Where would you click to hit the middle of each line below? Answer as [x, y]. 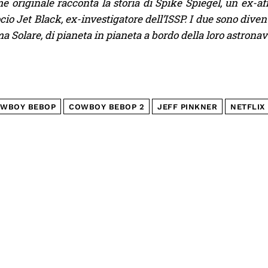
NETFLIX [248, 107]
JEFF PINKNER [187, 107]
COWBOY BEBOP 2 [106, 107]
